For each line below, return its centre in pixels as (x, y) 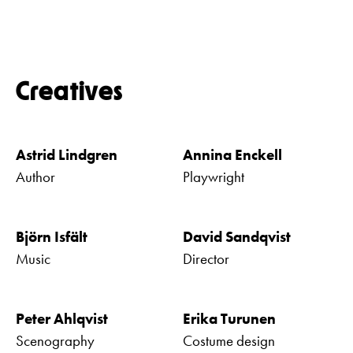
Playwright (214, 177)
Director (206, 259)
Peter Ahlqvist (62, 319)
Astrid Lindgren (67, 155)
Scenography (55, 341)
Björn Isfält (52, 237)
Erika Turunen (229, 319)
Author (35, 177)
